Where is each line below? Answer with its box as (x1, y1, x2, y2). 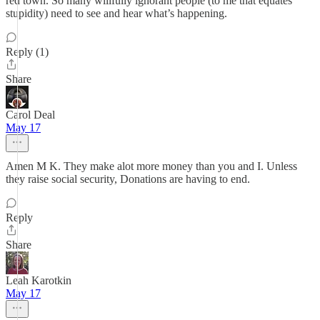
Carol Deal (6, 109, 55, 121)
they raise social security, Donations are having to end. (6, 173, 250, 185)
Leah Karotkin (6, 274, 71, 286)
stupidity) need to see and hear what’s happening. (6, 7, 227, 19)
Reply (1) (6, 46, 49, 58)
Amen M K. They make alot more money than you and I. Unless (6, 160, 297, 172)
